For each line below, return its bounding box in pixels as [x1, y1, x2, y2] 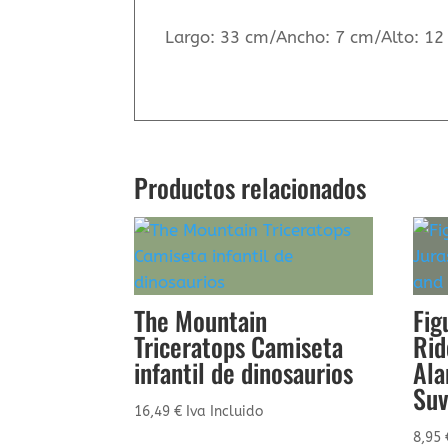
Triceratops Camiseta [134, 326, 344, 366]
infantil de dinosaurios [134, 352, 354, 392]
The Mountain [134, 300, 268, 340]
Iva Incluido [186, 402, 264, 420]
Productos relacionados [134, 167, 367, 207]
